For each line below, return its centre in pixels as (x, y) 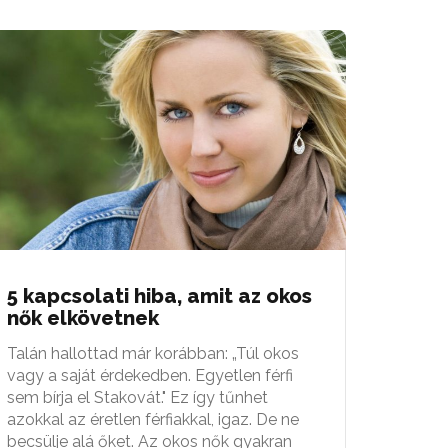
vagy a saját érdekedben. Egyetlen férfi (150, 375)
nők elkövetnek (83, 317)
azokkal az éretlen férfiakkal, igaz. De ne (153, 419)
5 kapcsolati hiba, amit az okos (159, 295)
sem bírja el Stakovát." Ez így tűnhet (137, 397)
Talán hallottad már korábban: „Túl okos (153, 353)
